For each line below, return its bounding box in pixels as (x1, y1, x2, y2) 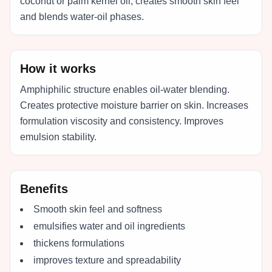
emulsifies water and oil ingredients (33, 221, 185, 231)
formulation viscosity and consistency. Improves (20, 116, 223, 126)
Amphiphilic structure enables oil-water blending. (20, 84, 229, 95)
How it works (20, 62, 96, 75)
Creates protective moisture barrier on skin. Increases (20, 100, 248, 110)
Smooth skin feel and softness (33, 204, 162, 214)
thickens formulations (33, 238, 124, 248)
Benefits (20, 182, 68, 195)
